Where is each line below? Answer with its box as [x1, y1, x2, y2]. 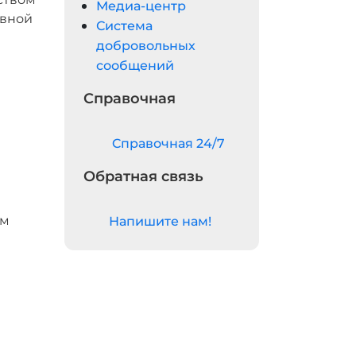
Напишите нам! [109, 214, 211, 229]
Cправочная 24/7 [112, 136, 225, 151]
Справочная [83, 90, 176, 107]
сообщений [96, 58, 174, 73]
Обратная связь [83, 168, 203, 185]
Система [96, 18, 153, 33]
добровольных [96, 38, 195, 53]
